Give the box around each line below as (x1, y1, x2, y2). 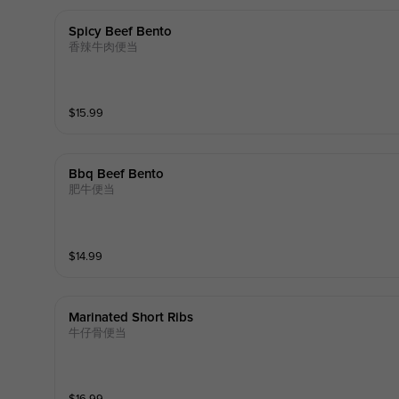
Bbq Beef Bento (68, 167, 164, 182)
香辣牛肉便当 (68, 39, 138, 54)
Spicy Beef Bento (68, 24, 172, 38)
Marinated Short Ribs (68, 310, 193, 324)
